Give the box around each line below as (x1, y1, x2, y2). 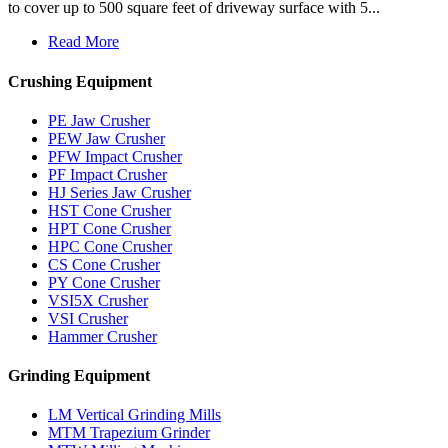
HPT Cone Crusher (48, 219, 171, 237)
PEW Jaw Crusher (48, 129, 165, 147)
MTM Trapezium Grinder (48, 424, 210, 442)
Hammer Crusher (48, 327, 157, 345)
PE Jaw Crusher (48, 111, 150, 129)
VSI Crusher (48, 309, 128, 327)
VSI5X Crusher (48, 291, 148, 309)
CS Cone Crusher (48, 255, 160, 273)
